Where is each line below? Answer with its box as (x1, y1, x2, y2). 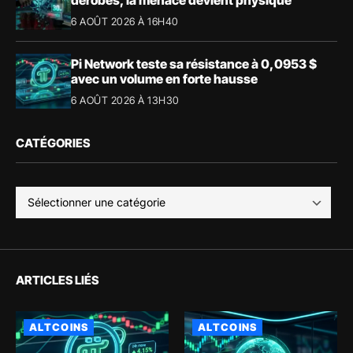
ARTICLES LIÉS (16, 273, 98, 288)
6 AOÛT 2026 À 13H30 (71, 93, 180, 106)
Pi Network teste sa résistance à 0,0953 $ (71, 55, 317, 72)
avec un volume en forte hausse (71, 70, 258, 87)
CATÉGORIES (16, 136, 90, 151)
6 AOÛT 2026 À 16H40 (71, 14, 179, 28)
